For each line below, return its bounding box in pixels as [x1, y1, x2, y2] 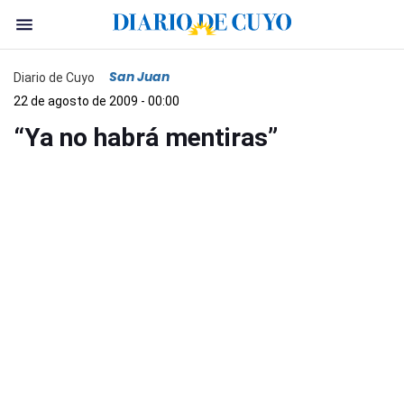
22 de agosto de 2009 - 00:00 [14, 94, 179, 108]
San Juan [109, 68, 170, 86]
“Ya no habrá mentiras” [14, 123, 278, 152]
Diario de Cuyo [14, 69, 95, 85]
